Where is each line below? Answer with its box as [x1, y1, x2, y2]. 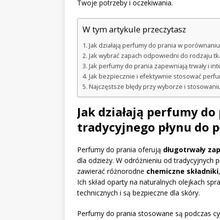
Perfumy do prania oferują [77, 145, 163, 155]
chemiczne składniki [146, 166, 219, 176]
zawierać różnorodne [77, 166, 146, 176]
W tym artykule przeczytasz [82, 24, 186, 35]
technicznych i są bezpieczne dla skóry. [77, 188, 200, 198]
